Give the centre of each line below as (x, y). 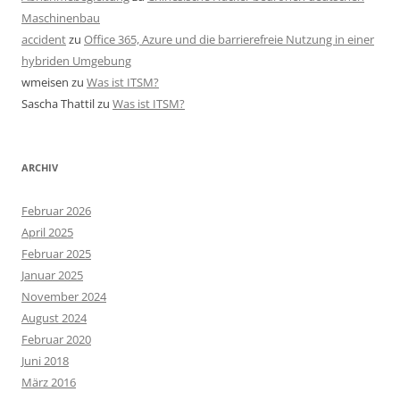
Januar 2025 (52, 275)
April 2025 (47, 233)
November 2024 (64, 297)
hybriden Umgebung (76, 61)
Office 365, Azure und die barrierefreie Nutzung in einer (229, 40)
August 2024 (54, 318)
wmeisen (45, 83)
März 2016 (49, 383)
